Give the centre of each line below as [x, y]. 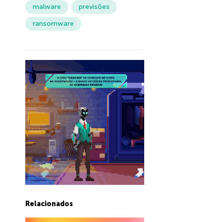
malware [47, 7]
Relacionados [49, 204]
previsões [94, 7]
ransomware [53, 24]
